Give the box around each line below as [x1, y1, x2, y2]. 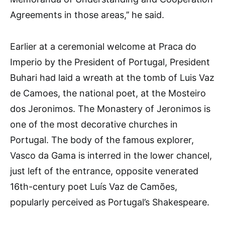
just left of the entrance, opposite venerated [10, 166, 198, 176]
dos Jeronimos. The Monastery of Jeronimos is [10, 103, 210, 114]
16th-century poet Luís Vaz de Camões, [10, 181, 177, 192]
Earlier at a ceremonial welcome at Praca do [10, 41, 196, 52]
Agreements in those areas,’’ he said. [10, 10, 164, 20]
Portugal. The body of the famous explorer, [10, 135, 194, 145]
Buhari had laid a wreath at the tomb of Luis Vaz [10, 72, 214, 83]
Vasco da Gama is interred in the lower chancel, [10, 150, 212, 161]
